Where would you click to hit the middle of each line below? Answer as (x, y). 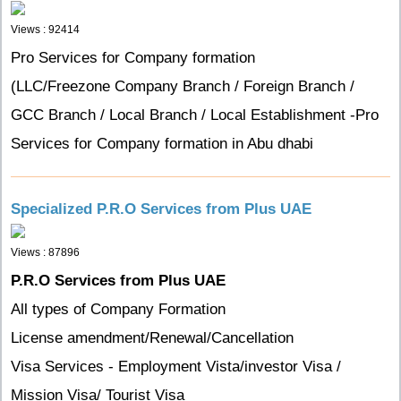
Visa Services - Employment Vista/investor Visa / (176, 367)
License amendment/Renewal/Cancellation (152, 338)
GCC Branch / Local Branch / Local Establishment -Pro (195, 115)
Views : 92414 (45, 30)
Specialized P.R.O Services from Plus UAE (161, 209)
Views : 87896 (45, 252)
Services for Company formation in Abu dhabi (162, 144)
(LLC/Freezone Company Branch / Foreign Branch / (183, 86)
